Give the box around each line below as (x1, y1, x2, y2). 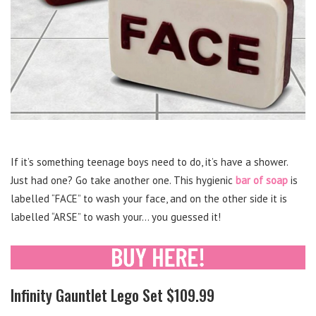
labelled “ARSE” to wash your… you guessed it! (11, 209, 221, 224)
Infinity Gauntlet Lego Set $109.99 (11, 284, 214, 307)
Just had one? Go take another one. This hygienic (11, 173, 236, 187)
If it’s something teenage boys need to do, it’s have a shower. (11, 154, 288, 169)
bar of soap (236, 173, 288, 187)
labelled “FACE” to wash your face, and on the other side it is (11, 191, 287, 205)
